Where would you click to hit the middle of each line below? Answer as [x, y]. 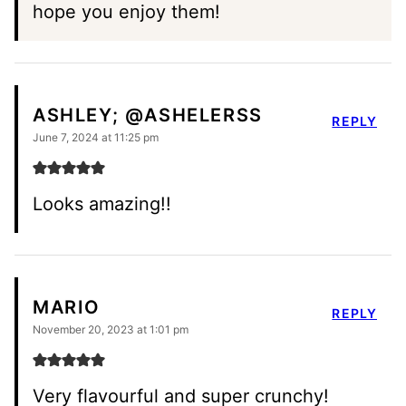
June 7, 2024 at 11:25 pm [96, 137]
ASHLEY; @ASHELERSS [148, 116]
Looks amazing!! [102, 203]
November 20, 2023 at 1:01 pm [111, 329]
